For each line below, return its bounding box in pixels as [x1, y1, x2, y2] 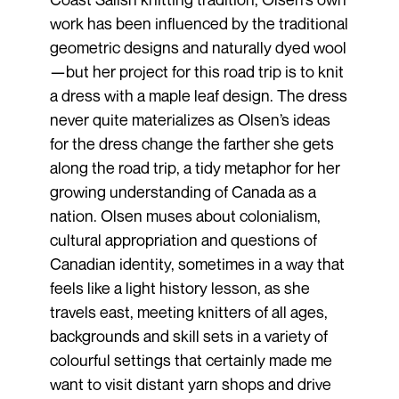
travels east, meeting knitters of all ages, [49, 301, 328, 322]
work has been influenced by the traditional [49, 12, 348, 33]
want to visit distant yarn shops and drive [49, 373, 331, 394]
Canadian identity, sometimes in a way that [49, 253, 345, 273]
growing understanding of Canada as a [49, 181, 316, 201]
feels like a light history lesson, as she [49, 277, 310, 297]
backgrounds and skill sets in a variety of [49, 325, 328, 346]
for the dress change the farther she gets [49, 133, 334, 153]
